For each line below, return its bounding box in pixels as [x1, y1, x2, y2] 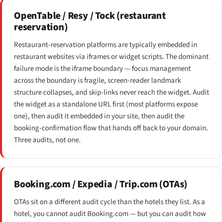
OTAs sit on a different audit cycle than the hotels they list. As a [14, 196, 205, 207]
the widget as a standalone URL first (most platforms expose [14, 99, 198, 110]
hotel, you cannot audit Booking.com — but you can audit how [14, 208, 206, 219]
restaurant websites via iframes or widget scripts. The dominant [14, 51, 209, 62]
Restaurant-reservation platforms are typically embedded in [14, 39, 197, 50]
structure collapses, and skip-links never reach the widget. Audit [14, 87, 209, 98]
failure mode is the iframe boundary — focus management [14, 63, 191, 74]
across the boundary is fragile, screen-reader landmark [14, 75, 181, 86]
